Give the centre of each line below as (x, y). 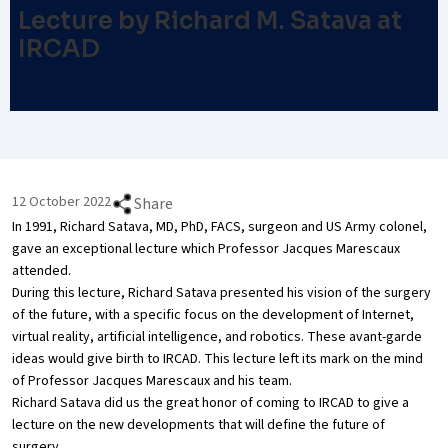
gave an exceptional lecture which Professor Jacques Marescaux (206, 249)
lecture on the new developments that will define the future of (198, 425)
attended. (41, 271)
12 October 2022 (61, 202)
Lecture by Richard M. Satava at (210, 21)
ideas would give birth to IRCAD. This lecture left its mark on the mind (217, 359)
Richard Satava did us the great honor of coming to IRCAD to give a (210, 403)
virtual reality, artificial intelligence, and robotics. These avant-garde (217, 337)
